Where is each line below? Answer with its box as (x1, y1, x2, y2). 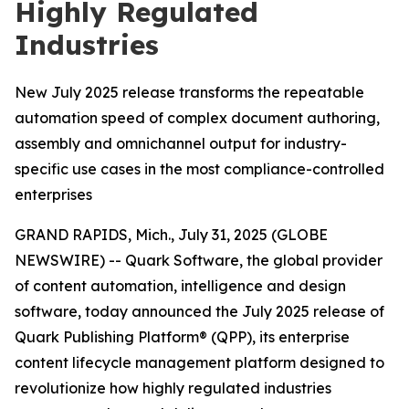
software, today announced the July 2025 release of (15, 302, 384, 320)
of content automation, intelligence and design (15, 277, 346, 295)
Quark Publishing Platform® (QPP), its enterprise (15, 328, 350, 346)
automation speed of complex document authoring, (15, 109, 380, 127)
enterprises (15, 185, 92, 204)
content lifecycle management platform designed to (15, 353, 384, 372)
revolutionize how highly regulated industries (15, 379, 331, 397)
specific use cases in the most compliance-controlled (15, 160, 384, 178)
